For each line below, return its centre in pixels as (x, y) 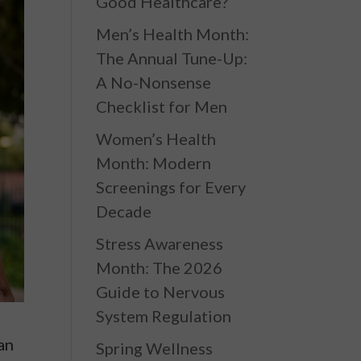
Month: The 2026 (160, 268)
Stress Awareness (160, 243)
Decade (124, 211)
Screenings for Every (171, 187)
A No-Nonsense (154, 82)
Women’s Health (156, 139)
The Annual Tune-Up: (172, 58)
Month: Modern (154, 163)
